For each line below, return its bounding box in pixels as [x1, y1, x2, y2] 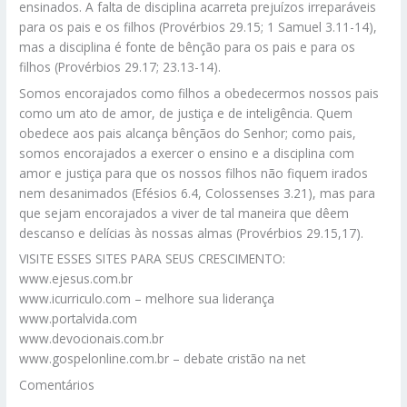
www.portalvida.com [19, 310, 138, 328]
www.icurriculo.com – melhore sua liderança [19, 290, 275, 308]
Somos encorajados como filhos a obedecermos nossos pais [19, 84, 380, 102]
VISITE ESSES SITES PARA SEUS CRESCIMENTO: [19, 250, 286, 268]
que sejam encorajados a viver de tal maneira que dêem [19, 203, 350, 222]
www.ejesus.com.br [19, 270, 134, 288]
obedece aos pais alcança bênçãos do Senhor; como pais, [19, 124, 357, 142]
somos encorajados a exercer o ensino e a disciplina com [19, 144, 355, 162]
